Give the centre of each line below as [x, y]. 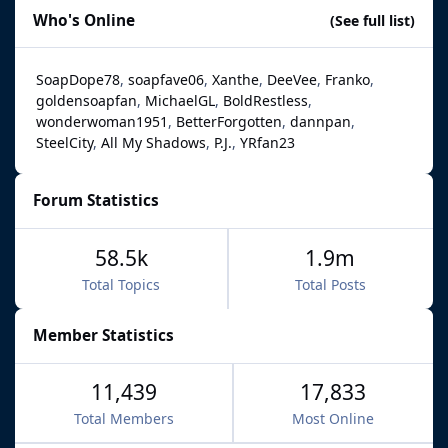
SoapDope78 [78, 79]
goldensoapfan [86, 100]
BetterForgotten [229, 121]
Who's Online [84, 20]
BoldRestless [265, 100]
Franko [347, 79]
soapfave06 [166, 79]
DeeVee [292, 79]
